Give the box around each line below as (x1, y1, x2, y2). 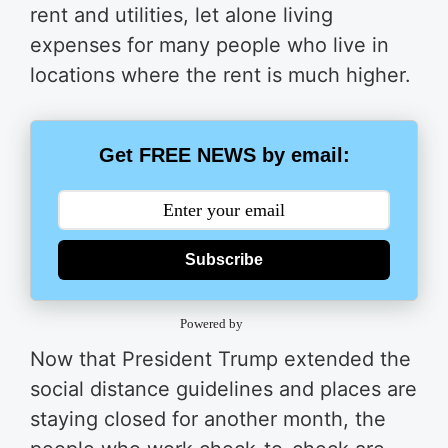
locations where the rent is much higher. (30, 63, 411, 87)
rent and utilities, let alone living (30, 3, 333, 27)
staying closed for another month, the (30, 406, 386, 431)
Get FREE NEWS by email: (98, 144, 350, 167)
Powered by (180, 315, 244, 331)
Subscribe (185, 251, 263, 269)
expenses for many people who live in (30, 33, 389, 57)
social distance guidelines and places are (30, 376, 417, 401)
